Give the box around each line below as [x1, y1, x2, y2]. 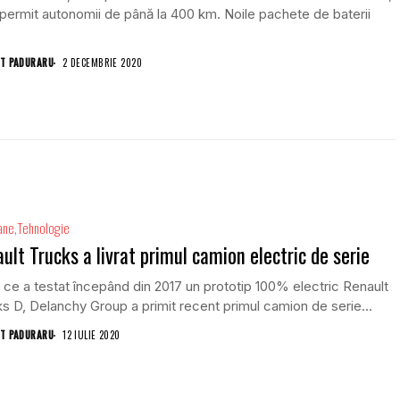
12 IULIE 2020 [62, 328, 121, 343]
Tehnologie [17, 218, 70, 238]
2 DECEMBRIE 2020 [62, 55, 143, 71]
